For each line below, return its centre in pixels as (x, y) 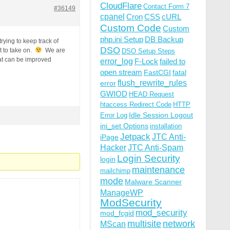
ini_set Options (124, 126)
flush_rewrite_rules (152, 83)
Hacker (113, 148)
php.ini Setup (122, 39)
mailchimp (115, 171)
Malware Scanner (153, 182)
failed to (172, 61)
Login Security (149, 158)
